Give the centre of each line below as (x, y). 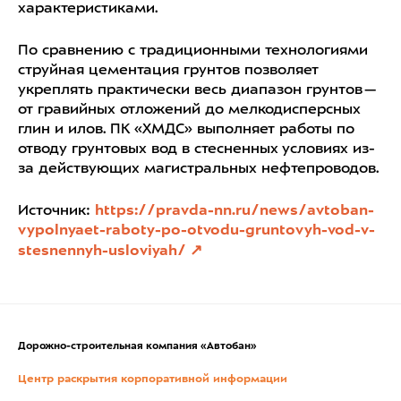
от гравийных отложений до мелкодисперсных (189, 110)
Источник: (56, 211)
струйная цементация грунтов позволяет (168, 70)
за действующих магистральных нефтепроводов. (198, 169)
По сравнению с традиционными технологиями (193, 51)
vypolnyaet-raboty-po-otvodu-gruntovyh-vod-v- (196, 230)
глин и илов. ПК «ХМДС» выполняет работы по (186, 129)
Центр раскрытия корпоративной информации (153, 379)
